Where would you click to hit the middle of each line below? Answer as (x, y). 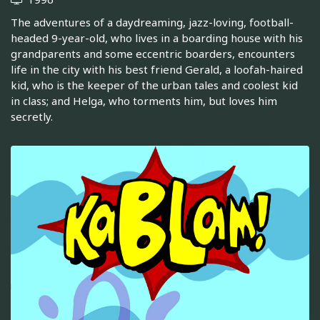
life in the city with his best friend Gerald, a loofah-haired (157, 70)
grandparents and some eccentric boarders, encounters (153, 54)
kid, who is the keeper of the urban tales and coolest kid (154, 85)
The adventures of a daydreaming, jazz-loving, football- (152, 22)
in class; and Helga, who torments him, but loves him (144, 101)
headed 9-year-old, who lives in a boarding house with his (157, 38)
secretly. (32, 117)
